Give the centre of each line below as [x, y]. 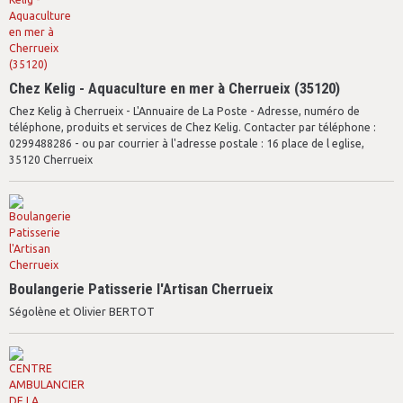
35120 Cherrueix [51, 160]
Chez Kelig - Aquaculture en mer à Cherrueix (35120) [175, 88]
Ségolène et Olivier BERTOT [82, 312]
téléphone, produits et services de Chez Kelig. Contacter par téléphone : [193, 127]
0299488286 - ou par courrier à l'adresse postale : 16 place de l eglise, [187, 143]
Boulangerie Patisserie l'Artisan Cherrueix [141, 289]
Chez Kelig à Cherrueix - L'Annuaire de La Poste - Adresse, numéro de [184, 111]
